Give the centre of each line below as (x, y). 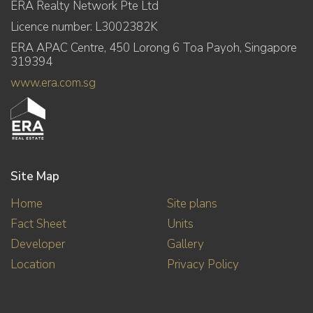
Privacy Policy (203, 265)
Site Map (35, 177)
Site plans (192, 204)
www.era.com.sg (53, 83)
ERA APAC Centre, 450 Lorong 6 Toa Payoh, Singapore (154, 48)
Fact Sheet (38, 224)
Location (33, 265)
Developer (38, 245)
